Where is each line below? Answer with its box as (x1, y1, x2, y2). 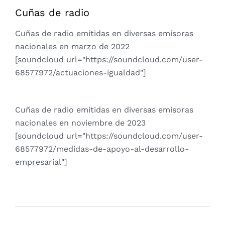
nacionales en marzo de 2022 (15, 42, 130, 52)
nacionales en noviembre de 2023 (15, 118, 146, 128)
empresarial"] (15, 157, 67, 167)
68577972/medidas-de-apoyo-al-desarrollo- (15, 144, 189, 154)
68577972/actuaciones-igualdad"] (15, 68, 146, 78)
